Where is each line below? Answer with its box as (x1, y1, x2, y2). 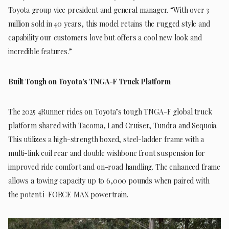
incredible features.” (8, 46, 72, 56)
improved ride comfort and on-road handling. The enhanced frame (8, 162, 221, 172)
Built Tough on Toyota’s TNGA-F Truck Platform (8, 76, 171, 86)
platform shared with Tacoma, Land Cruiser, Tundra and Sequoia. (8, 120, 218, 130)
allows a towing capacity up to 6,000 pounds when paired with (8, 175, 210, 186)
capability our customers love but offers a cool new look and (8, 32, 202, 42)
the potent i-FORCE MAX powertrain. (8, 189, 128, 199)
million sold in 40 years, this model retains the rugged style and (8, 18, 210, 29)
